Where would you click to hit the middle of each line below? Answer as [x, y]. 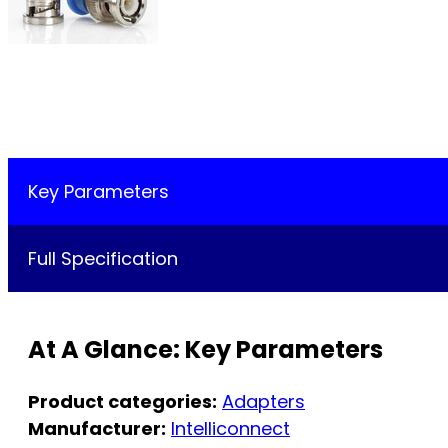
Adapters [263, 402]
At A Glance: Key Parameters [205, 350]
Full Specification [103, 259]
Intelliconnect [230, 429]
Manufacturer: [97, 429]
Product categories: [122, 402]
